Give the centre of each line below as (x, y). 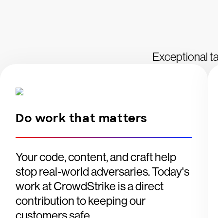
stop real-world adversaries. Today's (102, 172)
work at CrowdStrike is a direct (90, 186)
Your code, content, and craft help (96, 157)
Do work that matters (82, 118)
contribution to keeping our (81, 201)
